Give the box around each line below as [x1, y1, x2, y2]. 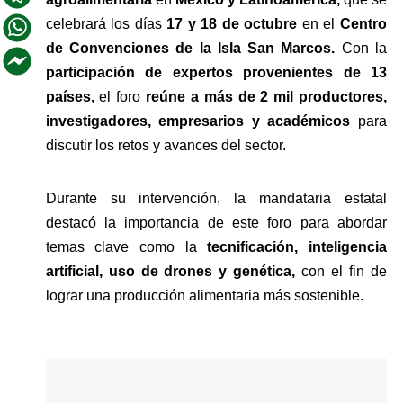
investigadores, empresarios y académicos [45, 112, 351, 129]
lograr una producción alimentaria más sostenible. [45, 287, 367, 303]
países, [45, 88, 94, 104]
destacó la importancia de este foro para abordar [45, 214, 387, 230]
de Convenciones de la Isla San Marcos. [45, 40, 336, 56]
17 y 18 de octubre [166, 15, 298, 31]
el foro [94, 88, 147, 104]
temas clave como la [45, 238, 197, 255]
